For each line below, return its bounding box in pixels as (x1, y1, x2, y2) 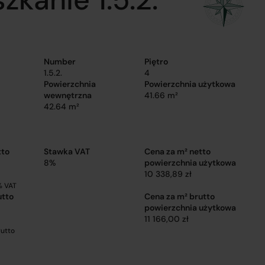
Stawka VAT (43, 146, 90, 157)
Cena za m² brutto (144, 191, 215, 202)
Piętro (144, 56, 168, 67)
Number (43, 56, 76, 67)
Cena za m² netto (144, 146, 211, 157)
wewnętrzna (43, 90, 92, 101)
